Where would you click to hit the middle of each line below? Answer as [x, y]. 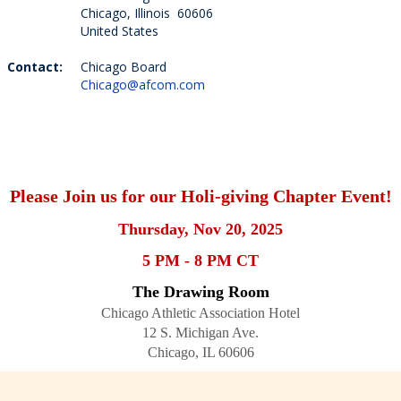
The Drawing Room [200, 292]
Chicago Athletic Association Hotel [200, 313]
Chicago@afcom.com [143, 85]
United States [119, 31]
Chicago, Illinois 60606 [147, 13]
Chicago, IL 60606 [200, 352]
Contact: [35, 67]
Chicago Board [124, 67]
